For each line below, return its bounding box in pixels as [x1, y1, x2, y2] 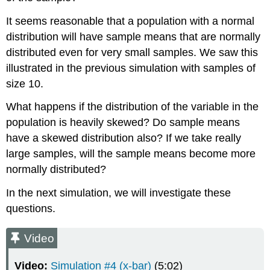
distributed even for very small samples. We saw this [6, 46, 259, 58]
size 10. [6, 77, 44, 90]
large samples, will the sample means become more [6, 148, 256, 160]
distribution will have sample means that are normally [6, 30, 261, 43]
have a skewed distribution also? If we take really [6, 132, 242, 145]
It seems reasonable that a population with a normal [6, 14, 255, 27]
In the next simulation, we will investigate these [6, 187, 231, 199]
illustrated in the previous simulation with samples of [6, 61, 256, 74]
